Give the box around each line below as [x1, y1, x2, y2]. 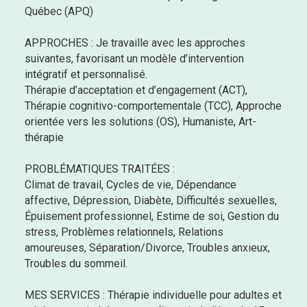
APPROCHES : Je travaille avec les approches [25, 36, 245, 50]
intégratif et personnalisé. [25, 68, 147, 82]
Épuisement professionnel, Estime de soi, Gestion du [25, 210, 279, 223]
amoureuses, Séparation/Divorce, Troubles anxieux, [25, 241, 270, 255]
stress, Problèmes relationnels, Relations [25, 225, 223, 239]
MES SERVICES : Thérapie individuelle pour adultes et [25, 288, 282, 302]
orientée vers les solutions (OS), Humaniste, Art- [25, 115, 256, 129]
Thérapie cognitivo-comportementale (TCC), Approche [25, 99, 282, 113]
